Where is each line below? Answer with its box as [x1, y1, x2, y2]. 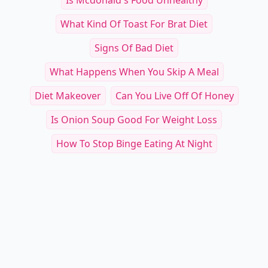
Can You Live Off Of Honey [115, 89, 234, 102]
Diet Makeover [34, 89, 101, 102]
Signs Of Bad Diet [95, 41, 173, 54]
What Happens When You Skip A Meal [49, 65, 219, 78]
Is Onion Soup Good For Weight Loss [51, 113, 217, 126]
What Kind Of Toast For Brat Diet [60, 17, 208, 31]
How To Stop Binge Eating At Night [56, 137, 212, 150]
